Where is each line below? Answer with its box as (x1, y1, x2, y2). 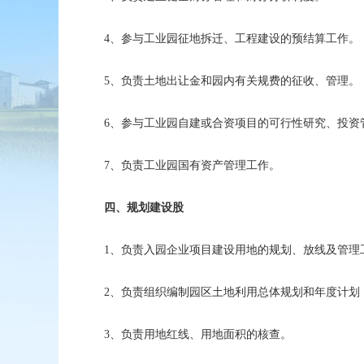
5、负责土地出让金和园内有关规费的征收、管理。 (91, 75, 360, 88)
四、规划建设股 (104, 201, 184, 214)
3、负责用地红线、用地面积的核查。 (91, 328, 292, 341)
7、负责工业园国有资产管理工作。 (91, 159, 280, 172)
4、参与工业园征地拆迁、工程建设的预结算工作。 (91, 32, 360, 45)
